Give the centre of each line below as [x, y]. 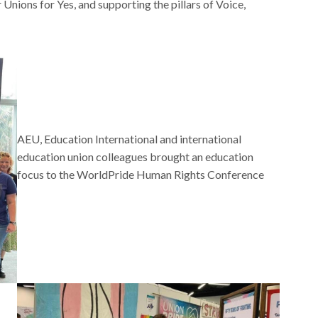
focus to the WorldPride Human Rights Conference [140, 175]
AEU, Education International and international [129, 139]
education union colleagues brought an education [135, 157]
